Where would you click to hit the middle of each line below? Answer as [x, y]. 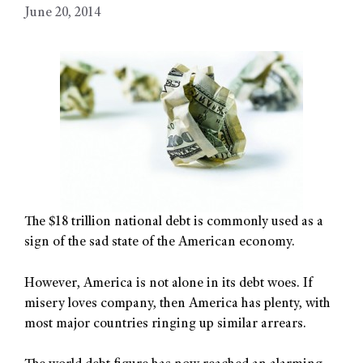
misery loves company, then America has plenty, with [177, 304]
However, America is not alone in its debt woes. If [169, 284]
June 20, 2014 [62, 14]
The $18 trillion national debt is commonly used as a [174, 223]
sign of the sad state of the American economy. [160, 243]
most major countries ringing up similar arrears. [165, 324]
